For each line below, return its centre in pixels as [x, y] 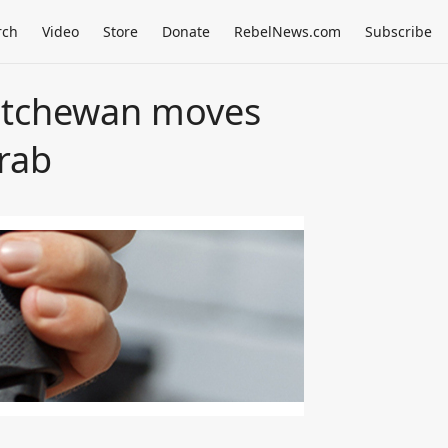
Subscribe [398, 31]
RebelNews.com [287, 31]
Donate [186, 31]
